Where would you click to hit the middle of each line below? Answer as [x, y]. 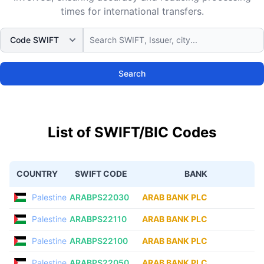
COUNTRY [37, 174]
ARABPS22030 [99, 197]
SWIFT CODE [101, 174]
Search [132, 73]
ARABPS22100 [99, 241]
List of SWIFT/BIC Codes [132, 132]
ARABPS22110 [98, 219]
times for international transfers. [132, 11]
